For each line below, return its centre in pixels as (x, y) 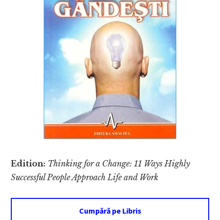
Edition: (29, 164)
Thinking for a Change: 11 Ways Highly (119, 164)
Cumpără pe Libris (110, 211)
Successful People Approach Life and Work (85, 178)
